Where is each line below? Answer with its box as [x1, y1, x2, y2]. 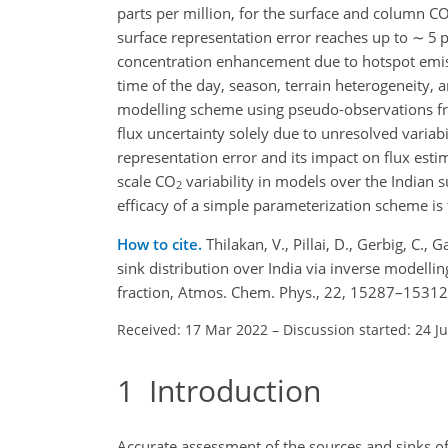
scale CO [117, 170, 176, 191]
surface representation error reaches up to [117, 26, 412, 47]
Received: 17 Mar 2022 [117, 319, 268, 339]
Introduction [134, 369, 321, 411]
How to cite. [117, 233, 206, 254]
